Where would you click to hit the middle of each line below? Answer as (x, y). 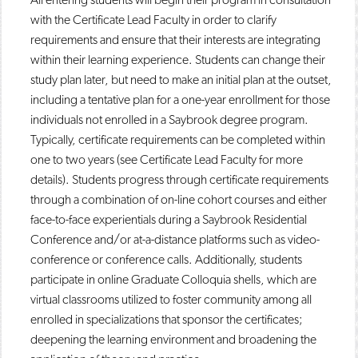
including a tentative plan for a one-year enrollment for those (180, 99)
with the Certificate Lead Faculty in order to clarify (153, 20)
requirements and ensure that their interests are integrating (175, 40)
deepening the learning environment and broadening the (173, 339)
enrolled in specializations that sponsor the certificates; (167, 319)
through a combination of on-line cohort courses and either (179, 199)
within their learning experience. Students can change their (178, 60)
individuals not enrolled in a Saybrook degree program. (169, 119)
